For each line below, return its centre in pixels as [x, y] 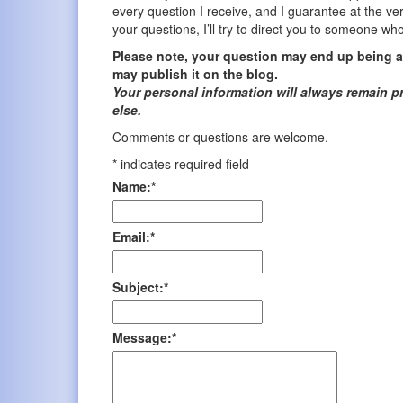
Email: [132, 237]
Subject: [139, 287]
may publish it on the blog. [196, 74]
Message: [143, 338]
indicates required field [185, 164]
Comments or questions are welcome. [221, 137]
